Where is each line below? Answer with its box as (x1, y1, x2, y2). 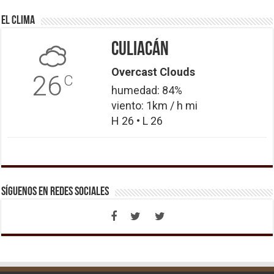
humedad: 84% (111, 83, 182, 97)
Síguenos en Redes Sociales (1, 185, 109, 198)
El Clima (1, 14, 35, 27)
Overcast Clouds (111, 65, 195, 78)
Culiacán (111, 40, 169, 60)
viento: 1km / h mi (111, 98, 198, 112)
